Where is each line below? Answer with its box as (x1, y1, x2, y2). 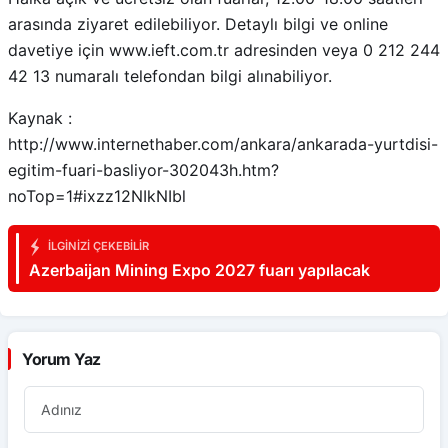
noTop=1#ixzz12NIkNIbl (8, 186, 186, 206)
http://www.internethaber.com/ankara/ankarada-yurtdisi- (8, 134, 438, 154)
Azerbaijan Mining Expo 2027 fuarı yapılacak (29, 260, 370, 280)
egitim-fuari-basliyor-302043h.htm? (8, 160, 279, 180)
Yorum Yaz (22, 349, 101, 369)
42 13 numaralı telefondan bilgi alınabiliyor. (8, 66, 332, 86)
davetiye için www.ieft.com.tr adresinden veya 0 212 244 (8, 40, 440, 60)
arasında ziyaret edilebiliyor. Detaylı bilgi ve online (8, 14, 388, 34)
